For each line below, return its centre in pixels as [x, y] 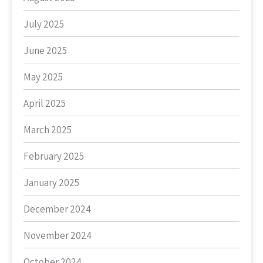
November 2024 [58, 235]
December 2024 [57, 209]
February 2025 [54, 156]
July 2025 [44, 24]
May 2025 [43, 77]
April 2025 [45, 103]
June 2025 [45, 50]
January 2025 [51, 183]
